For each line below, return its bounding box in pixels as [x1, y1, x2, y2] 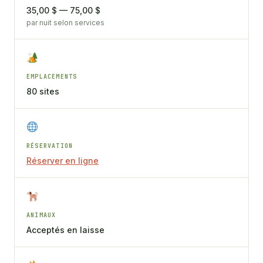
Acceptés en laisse [26, 224, 104, 235]
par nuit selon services [26, 18, 104, 27]
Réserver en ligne [26, 155, 99, 166]
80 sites [26, 86, 59, 96]
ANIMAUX [26, 211, 56, 219]
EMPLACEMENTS [26, 72, 77, 80]
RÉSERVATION [26, 141, 73, 150]
